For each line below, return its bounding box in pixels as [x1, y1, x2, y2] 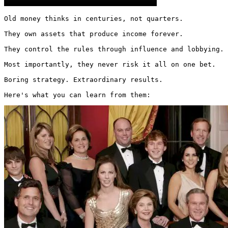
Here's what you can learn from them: [4, 91, 155, 99]
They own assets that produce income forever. [4, 30, 183, 38]
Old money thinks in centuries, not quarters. [4, 14, 183, 22]
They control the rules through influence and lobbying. [4, 45, 224, 53]
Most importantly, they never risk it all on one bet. [4, 60, 216, 68]
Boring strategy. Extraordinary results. [4, 75, 163, 83]
